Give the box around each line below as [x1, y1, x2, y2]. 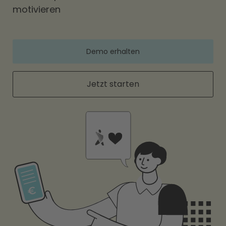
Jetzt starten [87, 78, 139, 90]
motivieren [13, 3, 61, 16]
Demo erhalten [86, 46, 140, 56]
